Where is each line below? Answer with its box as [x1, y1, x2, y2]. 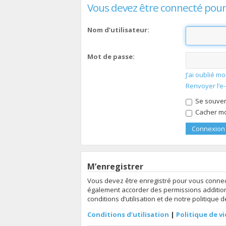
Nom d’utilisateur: [87, 25, 149, 34]
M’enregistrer [87, 160, 143, 172]
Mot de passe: [87, 51, 135, 61]
